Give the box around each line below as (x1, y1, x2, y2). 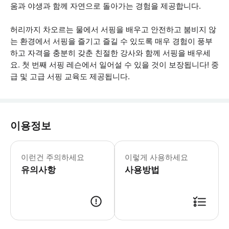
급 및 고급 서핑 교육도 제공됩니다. (10, 72, 130, 81)
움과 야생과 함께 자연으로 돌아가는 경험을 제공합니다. (10, 1, 201, 11)
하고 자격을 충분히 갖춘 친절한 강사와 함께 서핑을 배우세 (10, 48, 211, 58)
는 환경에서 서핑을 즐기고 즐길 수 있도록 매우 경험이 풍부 (10, 36, 213, 46)
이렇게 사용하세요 (125, 152, 189, 162)
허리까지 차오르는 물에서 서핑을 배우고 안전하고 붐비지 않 (10, 25, 216, 34)
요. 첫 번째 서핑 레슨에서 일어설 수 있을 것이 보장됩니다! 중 (10, 60, 219, 70)
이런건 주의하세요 (21, 152, 84, 162)
